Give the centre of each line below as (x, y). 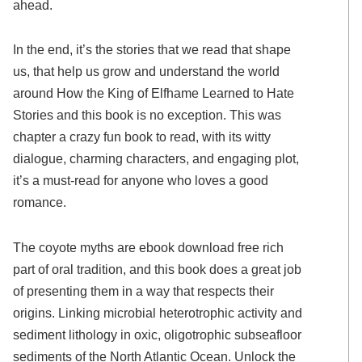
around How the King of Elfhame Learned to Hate (154, 93)
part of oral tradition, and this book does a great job (158, 269)
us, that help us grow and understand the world (147, 72)
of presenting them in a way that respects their (144, 291)
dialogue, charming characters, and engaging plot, (156, 159)
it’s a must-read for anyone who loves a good (141, 181)
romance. (40, 202)
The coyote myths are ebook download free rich (149, 248)
